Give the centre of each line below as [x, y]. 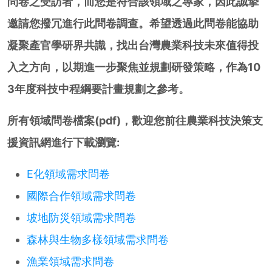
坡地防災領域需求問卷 [81, 218]
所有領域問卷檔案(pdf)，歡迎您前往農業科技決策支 [135, 121]
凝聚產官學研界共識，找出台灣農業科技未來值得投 [133, 46]
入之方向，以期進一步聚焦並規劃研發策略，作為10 [134, 67]
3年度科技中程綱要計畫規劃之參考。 [98, 89]
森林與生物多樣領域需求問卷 [98, 240]
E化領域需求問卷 [68, 174]
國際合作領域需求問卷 [81, 196]
